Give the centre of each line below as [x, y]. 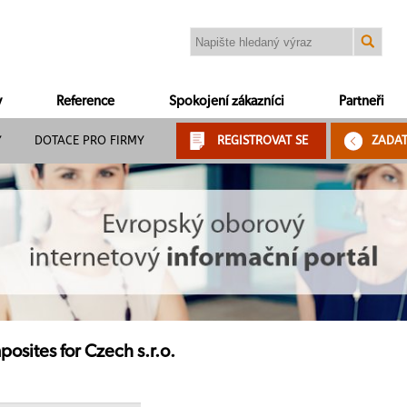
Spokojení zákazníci [227, 101]
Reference [85, 101]
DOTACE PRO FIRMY [89, 140]
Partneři [362, 101]
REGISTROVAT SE [263, 140]
